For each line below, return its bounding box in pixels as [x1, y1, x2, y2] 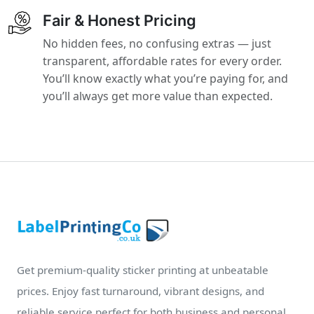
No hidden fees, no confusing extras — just [43, 36, 272, 51]
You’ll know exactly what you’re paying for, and [43, 71, 289, 86]
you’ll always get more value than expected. [43, 88, 273, 104]
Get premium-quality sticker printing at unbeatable [17, 263, 268, 278]
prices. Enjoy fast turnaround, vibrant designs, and [17, 284, 264, 299]
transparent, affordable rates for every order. [43, 53, 282, 69]
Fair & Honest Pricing [43, 11, 197, 29]
